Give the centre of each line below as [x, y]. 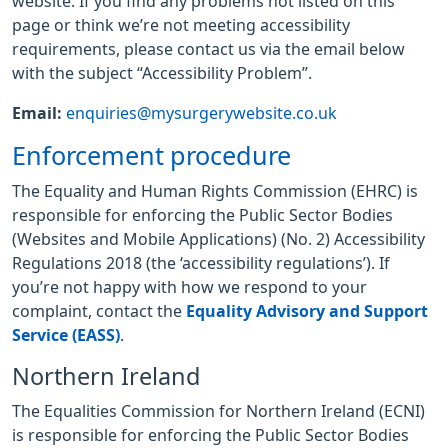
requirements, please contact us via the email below [208, 49]
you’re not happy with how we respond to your [189, 287]
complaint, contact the [99, 311]
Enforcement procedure [151, 156]
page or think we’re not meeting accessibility [181, 25]
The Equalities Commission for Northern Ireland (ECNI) [218, 411]
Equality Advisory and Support [307, 311]
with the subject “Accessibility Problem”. [162, 73]
